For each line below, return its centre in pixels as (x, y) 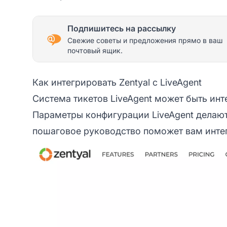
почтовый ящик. (95, 50)
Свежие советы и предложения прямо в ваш (145, 40)
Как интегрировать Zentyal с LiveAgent (117, 82)
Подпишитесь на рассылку (122, 28)
